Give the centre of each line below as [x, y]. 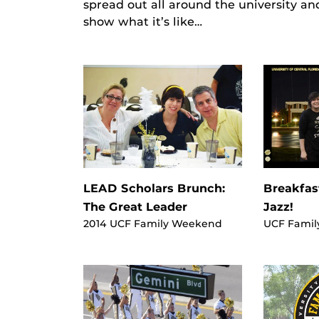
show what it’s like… [143, 21]
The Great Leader [135, 206]
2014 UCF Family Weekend [153, 223]
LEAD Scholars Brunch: [155, 188]
